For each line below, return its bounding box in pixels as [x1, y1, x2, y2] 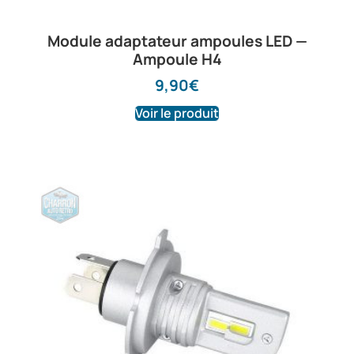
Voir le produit [135, 104, 219, 122]
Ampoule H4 [132, 49, 222, 70]
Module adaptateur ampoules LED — [47, 31, 307, 52]
